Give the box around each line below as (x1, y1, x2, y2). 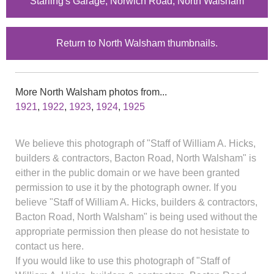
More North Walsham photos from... (15, 86, 167, 97)
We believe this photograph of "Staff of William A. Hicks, (15, 138, 256, 149)
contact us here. (15, 240, 84, 251)
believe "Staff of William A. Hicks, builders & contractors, (15, 196, 257, 207)
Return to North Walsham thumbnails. (56, 37, 218, 48)
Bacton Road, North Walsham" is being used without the (15, 211, 257, 222)
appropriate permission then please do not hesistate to (15, 226, 250, 237)
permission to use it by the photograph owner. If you (15, 182, 237, 193)
